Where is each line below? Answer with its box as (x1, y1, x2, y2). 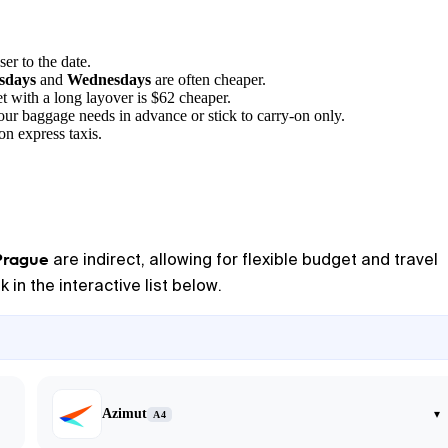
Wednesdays (67, 71, 151, 88)
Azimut (102, 406, 148, 421)
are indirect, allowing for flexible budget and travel (49, 249, 438, 270)
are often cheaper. (151, 71, 266, 88)
